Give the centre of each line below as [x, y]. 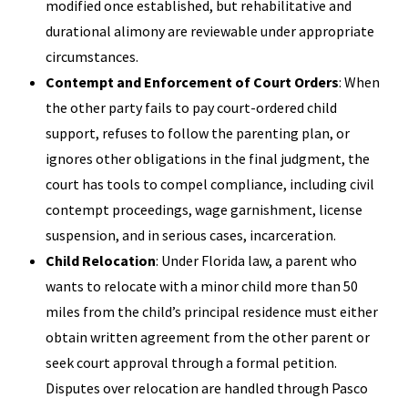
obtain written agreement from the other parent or [208, 337]
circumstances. [92, 56]
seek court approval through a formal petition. [191, 362]
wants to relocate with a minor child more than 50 [202, 286]
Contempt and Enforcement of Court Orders [192, 82]
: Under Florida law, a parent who [256, 260]
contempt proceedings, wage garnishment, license [204, 209]
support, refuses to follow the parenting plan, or [198, 133]
